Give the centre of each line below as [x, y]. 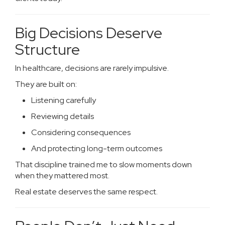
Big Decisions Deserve [89, 33]
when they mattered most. [62, 176]
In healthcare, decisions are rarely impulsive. [92, 68]
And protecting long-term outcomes [97, 148]
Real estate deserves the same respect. [86, 192]
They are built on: [46, 84]
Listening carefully [64, 100]
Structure [47, 49]
